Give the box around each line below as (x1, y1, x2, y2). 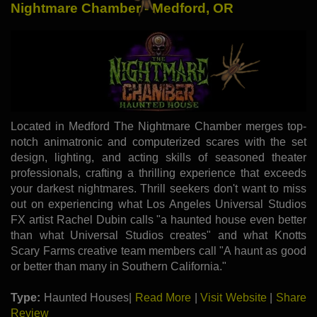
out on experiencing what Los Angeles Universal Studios (11, 197, 306, 210)
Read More (134, 291, 192, 304)
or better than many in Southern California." (11, 260, 226, 272)
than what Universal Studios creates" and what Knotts (11, 229, 306, 241)
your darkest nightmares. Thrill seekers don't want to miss (11, 182, 306, 195)
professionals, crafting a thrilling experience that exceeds (11, 166, 306, 179)
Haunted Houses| (40, 291, 135, 304)
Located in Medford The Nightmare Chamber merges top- (11, 120, 306, 132)
